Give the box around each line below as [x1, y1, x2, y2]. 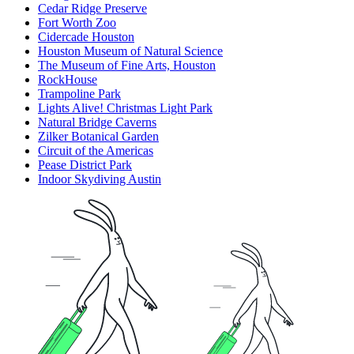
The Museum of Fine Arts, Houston [38, 58, 216, 73]
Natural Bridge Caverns [38, 115, 156, 130]
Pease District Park [38, 158, 132, 172]
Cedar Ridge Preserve [38, 2, 147, 16]
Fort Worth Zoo [38, 16, 116, 30]
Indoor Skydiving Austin [38, 172, 161, 186]
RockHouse [38, 73, 97, 87]
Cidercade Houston [38, 30, 134, 44]
